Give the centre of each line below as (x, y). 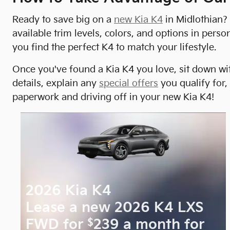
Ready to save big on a (63, 20)
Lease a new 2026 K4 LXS (115, 208)
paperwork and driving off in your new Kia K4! (113, 97)
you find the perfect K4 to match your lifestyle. (114, 47)
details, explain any (56, 83)
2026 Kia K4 (69, 191)
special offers (129, 83)
